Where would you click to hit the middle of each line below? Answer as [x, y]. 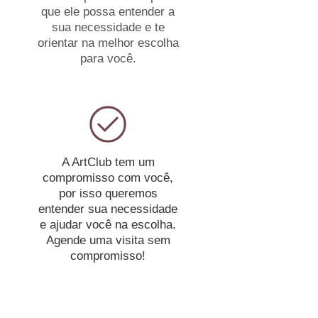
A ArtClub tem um [108, 162]
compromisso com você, [108, 178]
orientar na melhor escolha [108, 43]
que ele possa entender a [108, 12]
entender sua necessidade [108, 209]
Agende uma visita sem [108, 240]
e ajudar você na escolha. [108, 225]
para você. [108, 59]
